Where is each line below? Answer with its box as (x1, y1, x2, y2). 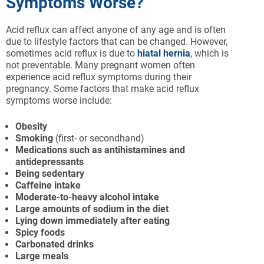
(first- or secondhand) (55, 133, 144, 144)
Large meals (15, 250, 68, 262)
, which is (190, 48, 229, 60)
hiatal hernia (137, 48, 190, 60)
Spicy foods (15, 227, 65, 239)
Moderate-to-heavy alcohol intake (15, 192, 159, 203)
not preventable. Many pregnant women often (6, 60, 195, 71)
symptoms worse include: (6, 95, 112, 107)
